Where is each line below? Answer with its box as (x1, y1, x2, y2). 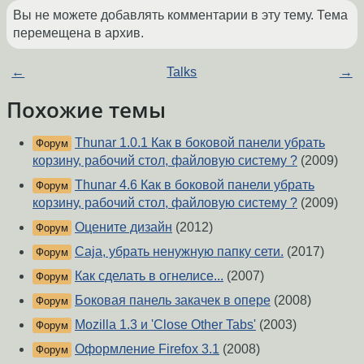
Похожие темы (6, 96, 166, 124)
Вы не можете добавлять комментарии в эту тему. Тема (13, 8, 348, 23)
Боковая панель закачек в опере (75, 292, 271, 307)
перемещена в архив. (13, 26, 144, 41)
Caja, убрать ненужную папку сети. (75, 244, 284, 258)
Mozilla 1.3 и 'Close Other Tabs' (75, 317, 256, 331)
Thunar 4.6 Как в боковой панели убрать (75, 177, 314, 192)
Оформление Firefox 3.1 (75, 341, 219, 356)
